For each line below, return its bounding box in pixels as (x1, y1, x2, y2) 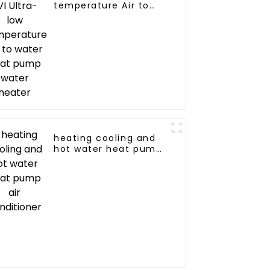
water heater (54, 21, 120, 34)
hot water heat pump (54, 143, 163, 155)
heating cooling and (54, 132, 156, 145)
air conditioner (54, 154, 129, 166)
